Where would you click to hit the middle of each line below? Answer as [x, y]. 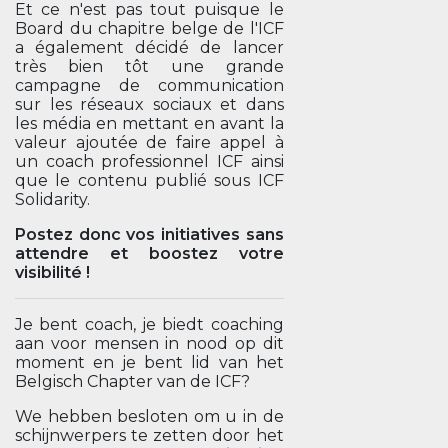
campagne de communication [149, 85]
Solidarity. [54, 199]
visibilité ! [52, 272]
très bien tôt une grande [149, 66]
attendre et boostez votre [149, 253]
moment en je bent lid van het [149, 362]
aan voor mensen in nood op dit [149, 343]
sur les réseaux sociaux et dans [149, 104]
